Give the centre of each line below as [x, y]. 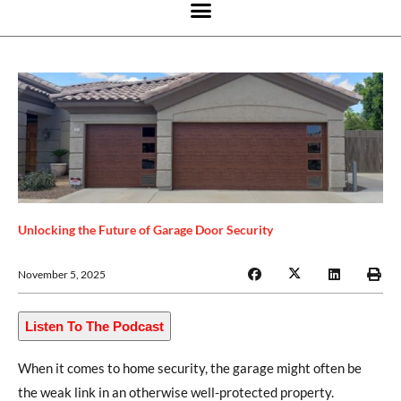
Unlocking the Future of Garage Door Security [145, 230]
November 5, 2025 [62, 274]
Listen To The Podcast [94, 326]
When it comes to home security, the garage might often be [190, 367]
